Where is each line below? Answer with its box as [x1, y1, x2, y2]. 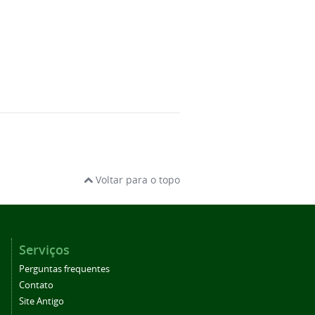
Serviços [19, 240, 70, 258]
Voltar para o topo [93, 172, 180, 186]
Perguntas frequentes [19, 262, 110, 275]
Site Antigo [19, 295, 64, 307]
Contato [19, 278, 53, 291]
